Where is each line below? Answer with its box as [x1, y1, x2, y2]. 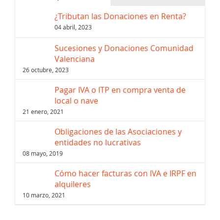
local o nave [55, 95, 98, 106]
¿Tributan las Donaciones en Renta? [55, 11, 186, 22]
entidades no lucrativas [55, 137, 141, 148]
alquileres [55, 178, 91, 190]
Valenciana [55, 53, 95, 64]
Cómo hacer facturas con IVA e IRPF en [55, 167, 196, 179]
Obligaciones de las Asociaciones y [55, 126, 182, 137]
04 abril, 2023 [55, 23, 92, 31]
